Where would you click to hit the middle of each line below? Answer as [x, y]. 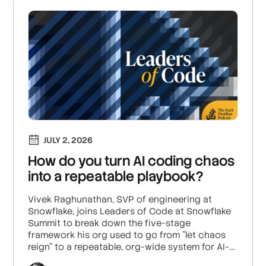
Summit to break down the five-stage [110, 223]
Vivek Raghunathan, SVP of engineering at [120, 199]
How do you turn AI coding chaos [132, 161]
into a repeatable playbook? [116, 177]
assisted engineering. [75, 259]
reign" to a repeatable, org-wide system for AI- [129, 247]
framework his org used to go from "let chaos [127, 235]
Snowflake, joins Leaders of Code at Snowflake [130, 211]
